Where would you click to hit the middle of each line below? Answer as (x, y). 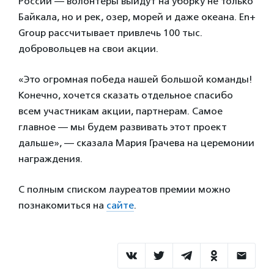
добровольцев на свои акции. (88, 49)
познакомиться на (62, 205)
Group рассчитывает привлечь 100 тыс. (110, 33)
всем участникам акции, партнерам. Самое (120, 111)
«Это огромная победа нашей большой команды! (135, 79)
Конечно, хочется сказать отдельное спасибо (126, 95)
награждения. (50, 159)
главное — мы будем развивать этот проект (123, 127)
